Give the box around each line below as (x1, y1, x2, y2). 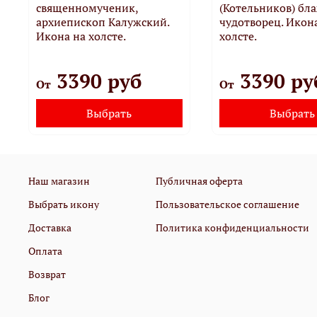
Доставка (28, 220, 71, 234)
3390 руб (51, 67, 142, 94)
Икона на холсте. (36, 28, 126, 44)
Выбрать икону (28, 197, 99, 211)
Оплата (28, 243, 62, 258)
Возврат (28, 267, 66, 281)
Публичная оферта (156, 173, 243, 188)
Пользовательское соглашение (156, 197, 299, 211)
